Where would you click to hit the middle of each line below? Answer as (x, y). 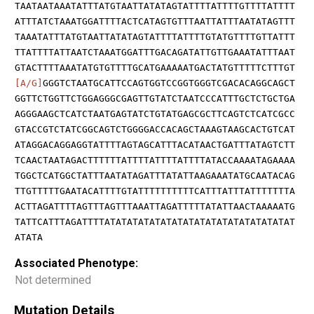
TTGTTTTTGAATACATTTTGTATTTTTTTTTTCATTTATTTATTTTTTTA (155, 191)
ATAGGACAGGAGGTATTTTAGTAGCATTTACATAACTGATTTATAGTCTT (155, 144)
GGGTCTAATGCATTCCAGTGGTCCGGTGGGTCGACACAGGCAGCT (169, 83)
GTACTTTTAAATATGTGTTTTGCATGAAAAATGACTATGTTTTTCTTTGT (155, 67)
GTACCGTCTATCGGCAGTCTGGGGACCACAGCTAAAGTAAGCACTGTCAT (155, 129)
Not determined (53, 280)
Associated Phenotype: (76, 263)
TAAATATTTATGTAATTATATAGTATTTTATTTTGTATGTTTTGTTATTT (155, 36)
